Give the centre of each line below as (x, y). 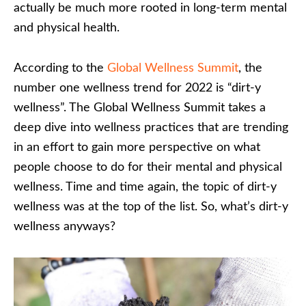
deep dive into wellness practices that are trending (151, 127)
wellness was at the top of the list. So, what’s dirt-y (151, 207)
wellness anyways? (66, 226)
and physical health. (67, 28)
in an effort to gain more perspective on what (137, 147)
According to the (60, 68)
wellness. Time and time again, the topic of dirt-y (145, 187)
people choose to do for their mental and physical (148, 167)
